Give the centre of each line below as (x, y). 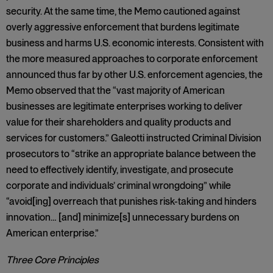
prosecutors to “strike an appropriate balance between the (131, 154)
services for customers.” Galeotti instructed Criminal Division (134, 138)
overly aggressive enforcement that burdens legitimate (123, 27)
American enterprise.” (52, 233)
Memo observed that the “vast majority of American (115, 90)
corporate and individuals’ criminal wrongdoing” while (119, 186)
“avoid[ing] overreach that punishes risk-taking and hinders (131, 201)
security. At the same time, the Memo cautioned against (123, 11)
